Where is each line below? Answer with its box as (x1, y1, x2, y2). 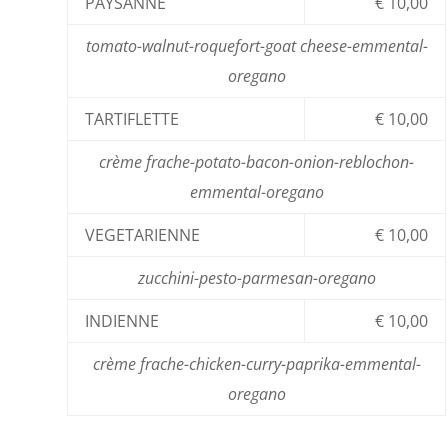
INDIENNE (85, 309, 160, 332)
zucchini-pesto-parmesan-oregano (137, 266, 376, 289)
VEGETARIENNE (85, 223, 201, 246)
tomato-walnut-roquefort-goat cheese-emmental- (85, 34, 428, 57)
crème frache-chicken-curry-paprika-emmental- (92, 352, 421, 375)
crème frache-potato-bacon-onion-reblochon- (99, 150, 415, 173)
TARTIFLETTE (85, 107, 180, 130)
